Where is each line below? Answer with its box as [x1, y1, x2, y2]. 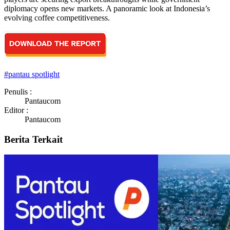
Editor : [4, 105, 28, 114]
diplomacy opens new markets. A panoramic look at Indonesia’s [4, 4, 210, 13]
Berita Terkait [4, 133, 63, 145]
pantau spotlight [8, 69, 60, 79]
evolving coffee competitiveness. [4, 13, 110, 22]
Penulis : [4, 87, 32, 96]
